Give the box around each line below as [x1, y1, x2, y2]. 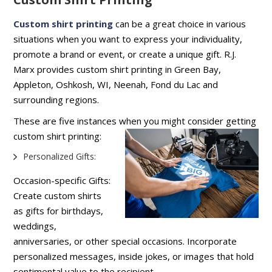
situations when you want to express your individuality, [13, 32, 243, 45]
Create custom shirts [13, 189, 102, 202]
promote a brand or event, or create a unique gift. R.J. [13, 47, 239, 60]
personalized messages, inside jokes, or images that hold [13, 250, 254, 262]
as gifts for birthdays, [13, 204, 104, 217]
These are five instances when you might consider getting [13, 114, 257, 127]
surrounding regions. [13, 93, 102, 106]
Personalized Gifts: [23, 150, 97, 162]
